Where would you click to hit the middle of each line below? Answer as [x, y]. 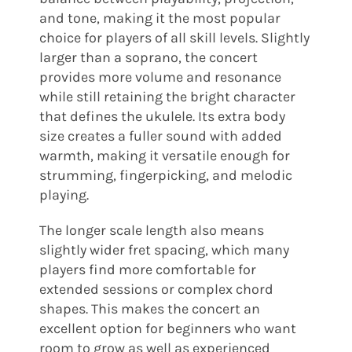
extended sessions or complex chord [156, 289]
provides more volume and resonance [160, 77]
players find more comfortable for [147, 269]
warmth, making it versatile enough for [164, 155]
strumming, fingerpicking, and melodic [165, 175]
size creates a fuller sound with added [160, 136]
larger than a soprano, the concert [148, 57]
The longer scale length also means [151, 230]
